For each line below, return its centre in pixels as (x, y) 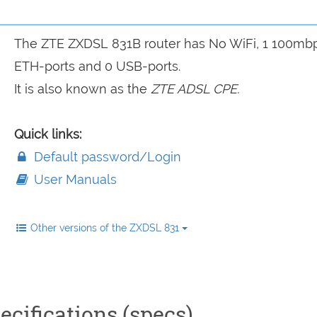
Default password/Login (105, 157)
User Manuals (73, 179)
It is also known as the (82, 89)
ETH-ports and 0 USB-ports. (97, 66)
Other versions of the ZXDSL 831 (106, 228)
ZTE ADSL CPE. (195, 89)
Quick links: (47, 134)
